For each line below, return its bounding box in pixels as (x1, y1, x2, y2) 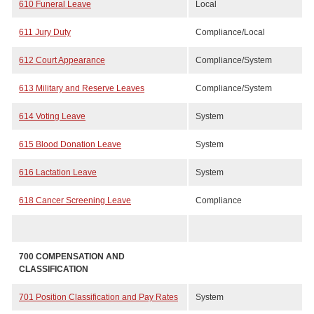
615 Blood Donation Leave (19, 139, 121, 149)
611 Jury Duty (19, 27, 71, 37)
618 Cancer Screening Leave (19, 196, 131, 205)
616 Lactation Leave (19, 168, 97, 177)
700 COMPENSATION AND (19, 252, 125, 261)
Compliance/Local (196, 27, 265, 37)
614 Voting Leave (19, 111, 86, 121)
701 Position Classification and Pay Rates (19, 292, 178, 302)
